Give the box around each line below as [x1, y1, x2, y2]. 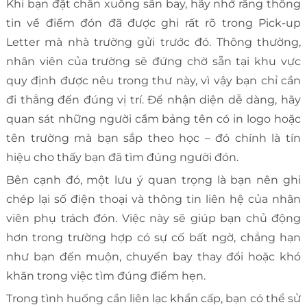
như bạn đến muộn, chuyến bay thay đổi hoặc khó [5, 250, 302, 264]
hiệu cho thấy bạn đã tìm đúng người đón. [5, 151, 238, 164]
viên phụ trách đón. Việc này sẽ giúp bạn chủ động [5, 212, 302, 225]
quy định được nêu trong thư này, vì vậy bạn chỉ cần [5, 74, 302, 88]
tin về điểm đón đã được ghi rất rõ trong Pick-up [5, 16, 302, 30]
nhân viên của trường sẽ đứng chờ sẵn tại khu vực [5, 55, 302, 69]
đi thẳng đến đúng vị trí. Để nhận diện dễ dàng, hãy [5, 93, 302, 107]
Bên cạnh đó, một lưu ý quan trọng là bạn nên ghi [5, 173, 302, 187]
